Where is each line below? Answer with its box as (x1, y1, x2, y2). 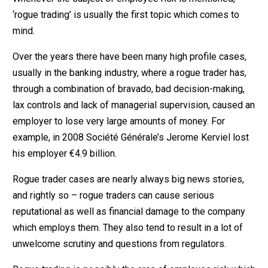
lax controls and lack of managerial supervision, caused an (12, 99, 255, 111)
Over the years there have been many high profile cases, (12, 50, 246, 62)
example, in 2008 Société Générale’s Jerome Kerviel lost (12, 131, 249, 143)
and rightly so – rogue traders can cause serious (12, 189, 214, 201)
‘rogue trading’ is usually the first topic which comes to (12, 8, 239, 20)
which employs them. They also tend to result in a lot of (12, 221, 243, 233)
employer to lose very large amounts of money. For (12, 115, 225, 127)
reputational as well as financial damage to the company (12, 205, 245, 217)
